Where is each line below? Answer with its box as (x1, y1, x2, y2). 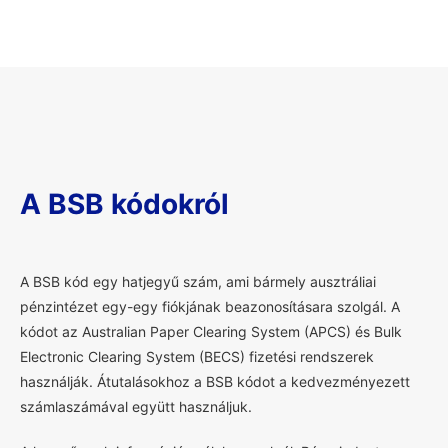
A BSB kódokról (20, 186, 229, 221)
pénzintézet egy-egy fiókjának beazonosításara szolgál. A (20, 297, 400, 315)
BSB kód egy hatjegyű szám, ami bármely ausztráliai (29, 272, 376, 290)
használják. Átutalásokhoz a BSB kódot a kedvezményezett (20, 372, 410, 390)
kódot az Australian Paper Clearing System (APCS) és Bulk (20, 322, 402, 340)
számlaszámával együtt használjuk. (20, 397, 252, 415)
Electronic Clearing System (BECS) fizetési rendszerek (20, 347, 374, 365)
